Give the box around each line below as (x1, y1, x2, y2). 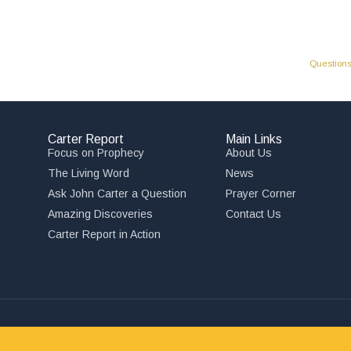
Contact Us (225, 208, 281, 221)
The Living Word (48, 167, 130, 180)
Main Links (225, 132, 282, 147)
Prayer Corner (225, 187, 296, 201)
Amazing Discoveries (48, 208, 154, 221)
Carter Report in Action (48, 228, 161, 241)
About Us (225, 147, 272, 160)
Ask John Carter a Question (48, 187, 187, 201)
